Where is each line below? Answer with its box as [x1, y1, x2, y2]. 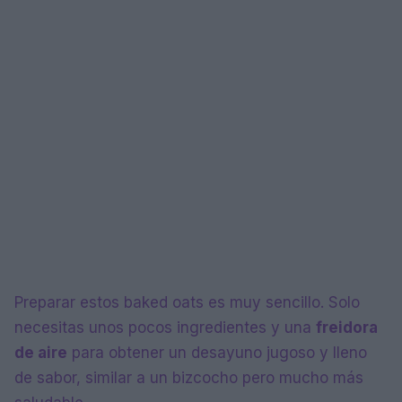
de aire [14, 344, 67, 363]
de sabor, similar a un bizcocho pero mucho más [14, 369, 363, 388]
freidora [316, 319, 378, 337]
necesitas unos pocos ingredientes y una [14, 319, 316, 337]
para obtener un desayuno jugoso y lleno [67, 344, 367, 363]
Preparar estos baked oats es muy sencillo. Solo [14, 293, 360, 312]
